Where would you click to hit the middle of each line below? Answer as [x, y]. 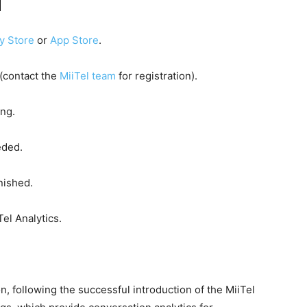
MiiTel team [88, 76]
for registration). [157, 76]
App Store [74, 40]
